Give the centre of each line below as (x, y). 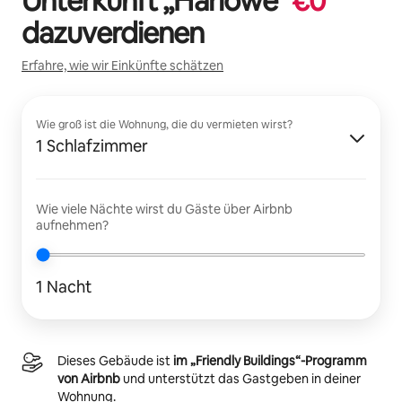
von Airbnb (89, 378)
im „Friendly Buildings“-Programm (270, 360)
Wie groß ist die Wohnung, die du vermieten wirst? (164, 124)
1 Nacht (64, 286)
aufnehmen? (72, 225)
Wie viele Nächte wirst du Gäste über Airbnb (164, 209)
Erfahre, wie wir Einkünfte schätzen (122, 65)
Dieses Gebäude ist (115, 360)
